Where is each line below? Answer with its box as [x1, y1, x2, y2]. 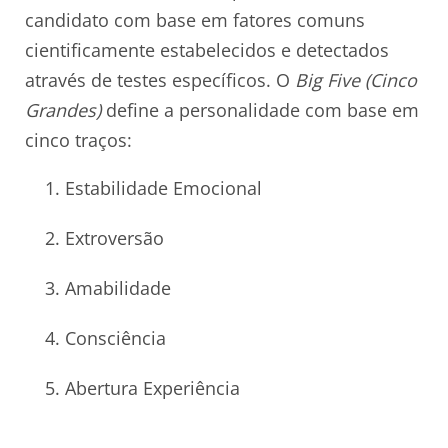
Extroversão [65, 225, 164, 250]
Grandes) [25, 97, 101, 122]
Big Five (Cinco [295, 67, 417, 92]
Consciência [65, 325, 166, 350]
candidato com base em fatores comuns [25, 7, 365, 32]
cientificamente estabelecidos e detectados [25, 37, 389, 62]
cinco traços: [25, 127, 132, 152]
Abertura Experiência [65, 375, 240, 400]
